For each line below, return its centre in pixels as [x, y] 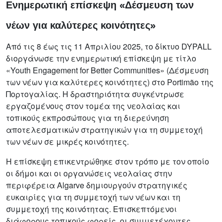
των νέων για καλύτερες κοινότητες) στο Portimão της [110, 82]
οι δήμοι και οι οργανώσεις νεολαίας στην [89, 173]
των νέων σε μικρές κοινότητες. [67, 141]
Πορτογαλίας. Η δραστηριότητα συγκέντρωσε [95, 94]
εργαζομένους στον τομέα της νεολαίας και [93, 106]
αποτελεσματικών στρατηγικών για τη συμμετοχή [104, 129]
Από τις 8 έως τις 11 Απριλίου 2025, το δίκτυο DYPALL [109, 46]
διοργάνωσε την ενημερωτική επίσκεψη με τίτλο [101, 58]
